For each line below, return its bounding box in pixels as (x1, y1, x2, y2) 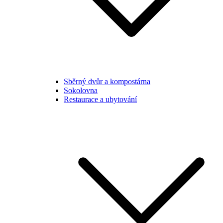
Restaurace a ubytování (64, 95, 137, 104)
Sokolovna (64, 86, 98, 95)
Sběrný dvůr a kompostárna (64, 77, 150, 86)
